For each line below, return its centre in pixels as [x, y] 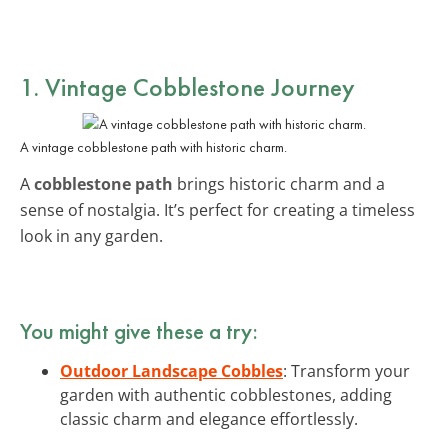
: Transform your [346, 370]
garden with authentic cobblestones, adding [226, 394]
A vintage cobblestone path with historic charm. [153, 146]
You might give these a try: [139, 330]
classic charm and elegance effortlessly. [209, 418]
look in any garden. [91, 235]
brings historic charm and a [279, 183]
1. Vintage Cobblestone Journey [187, 86]
